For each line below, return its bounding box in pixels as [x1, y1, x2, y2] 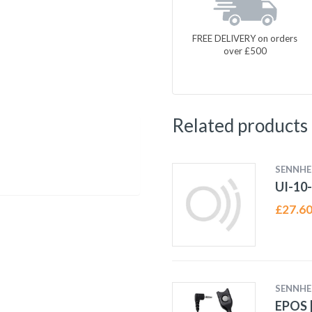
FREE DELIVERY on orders [192, 32, 298, 44]
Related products [171, 114, 308, 136]
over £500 [223, 45, 267, 56]
